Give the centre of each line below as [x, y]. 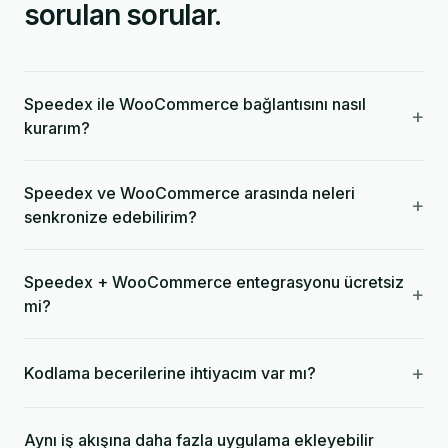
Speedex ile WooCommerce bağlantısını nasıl [195, 104]
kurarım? [57, 128]
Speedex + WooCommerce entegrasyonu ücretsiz [214, 282]
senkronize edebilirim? [110, 217]
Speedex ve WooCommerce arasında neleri [189, 193]
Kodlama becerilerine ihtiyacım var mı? [170, 373]
